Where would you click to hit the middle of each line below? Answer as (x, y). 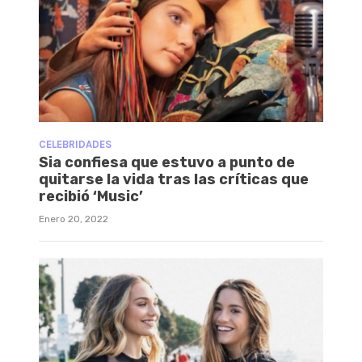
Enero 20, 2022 (74, 219)
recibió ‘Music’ (91, 196)
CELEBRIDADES (75, 144)
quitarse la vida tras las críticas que (174, 179)
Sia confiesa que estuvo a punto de (167, 162)
